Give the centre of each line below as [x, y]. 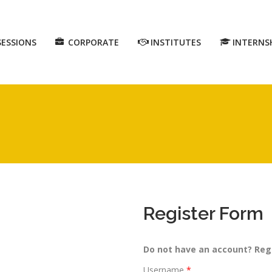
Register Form [203, 213]
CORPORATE [93, 42]
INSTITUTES [176, 42]
